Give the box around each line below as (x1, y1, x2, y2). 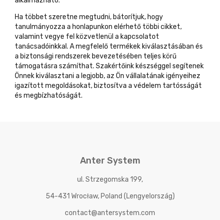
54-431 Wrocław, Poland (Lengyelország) (45, 192, 175, 201)
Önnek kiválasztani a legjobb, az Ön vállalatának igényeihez (15, 72, 200, 80)
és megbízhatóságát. (15, 91, 82, 100)
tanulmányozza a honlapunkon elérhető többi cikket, (15, 23, 182, 31)
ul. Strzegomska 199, (77, 175, 143, 184)
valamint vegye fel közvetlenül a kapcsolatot (15, 32, 159, 41)
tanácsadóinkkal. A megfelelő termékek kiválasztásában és (15, 42, 203, 51)
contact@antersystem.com (65, 209, 155, 218)
